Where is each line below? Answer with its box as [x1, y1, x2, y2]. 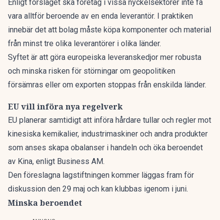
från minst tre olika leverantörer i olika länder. [8, 39, 161, 48]
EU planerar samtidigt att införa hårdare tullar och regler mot [8, 115, 211, 125]
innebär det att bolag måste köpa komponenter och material [8, 25, 211, 34]
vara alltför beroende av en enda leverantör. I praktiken [8, 11, 193, 21]
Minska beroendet [8, 197, 82, 208]
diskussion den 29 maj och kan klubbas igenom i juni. [8, 184, 188, 193]
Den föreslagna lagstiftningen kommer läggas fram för [8, 170, 194, 180]
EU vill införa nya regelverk [8, 101, 123, 112]
